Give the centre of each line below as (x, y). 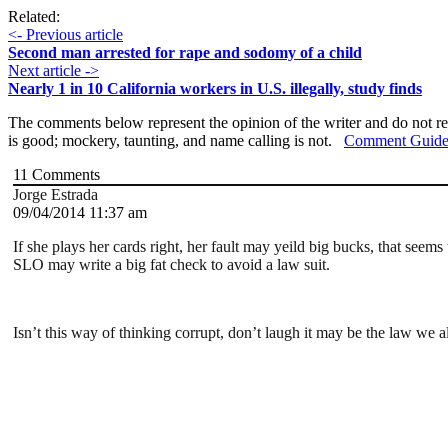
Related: (34, 17)
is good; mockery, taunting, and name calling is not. (176, 141)
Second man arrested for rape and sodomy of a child (185, 53)
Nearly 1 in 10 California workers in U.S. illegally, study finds (215, 89)
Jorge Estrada (55, 195)
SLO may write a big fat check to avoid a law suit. (171, 265)
